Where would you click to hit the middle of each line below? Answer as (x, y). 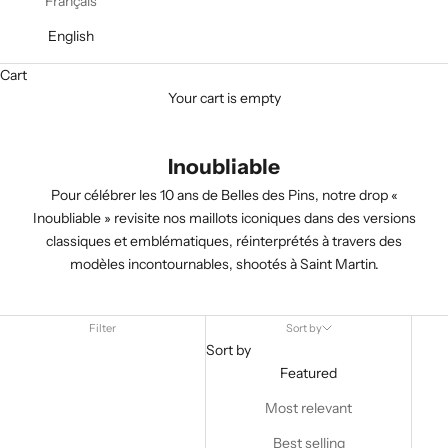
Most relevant (309, 408)
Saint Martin (337, 264)
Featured (309, 373)
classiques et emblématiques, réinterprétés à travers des (224, 241)
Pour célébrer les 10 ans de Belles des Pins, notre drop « (224, 195)
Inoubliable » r (75, 218)
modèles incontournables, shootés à (184, 264)
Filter (103, 328)
